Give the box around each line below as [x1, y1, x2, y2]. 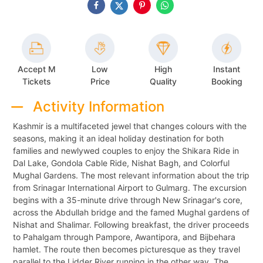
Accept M [17, 63, 56, 74]
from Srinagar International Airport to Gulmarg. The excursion [13, 182, 247, 193]
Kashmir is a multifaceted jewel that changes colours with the [13, 120, 247, 131]
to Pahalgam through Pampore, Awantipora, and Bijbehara [13, 231, 235, 242]
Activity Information [32, 98, 164, 116]
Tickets [22, 76, 51, 86]
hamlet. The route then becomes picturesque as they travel [13, 244, 240, 254]
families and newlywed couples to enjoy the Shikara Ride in [13, 145, 239, 156]
